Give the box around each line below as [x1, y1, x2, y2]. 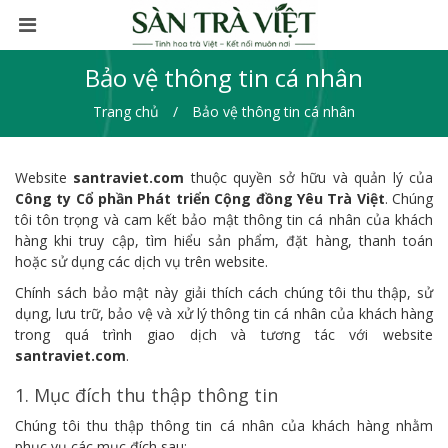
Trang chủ [93, 102, 159, 121]
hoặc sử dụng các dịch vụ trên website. [15, 252, 268, 271]
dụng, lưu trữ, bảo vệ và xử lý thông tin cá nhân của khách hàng [15, 304, 433, 323]
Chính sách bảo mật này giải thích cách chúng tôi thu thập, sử [15, 283, 433, 302]
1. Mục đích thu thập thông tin [15, 383, 278, 407]
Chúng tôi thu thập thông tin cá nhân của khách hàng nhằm [15, 416, 433, 435]
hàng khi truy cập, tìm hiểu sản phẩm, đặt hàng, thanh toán [15, 231, 433, 250]
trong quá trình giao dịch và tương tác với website [15, 325, 433, 344]
